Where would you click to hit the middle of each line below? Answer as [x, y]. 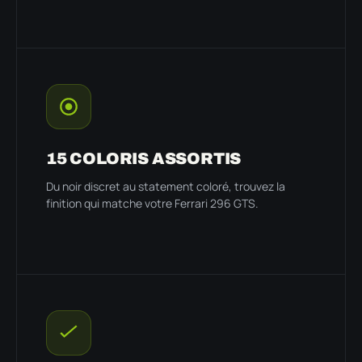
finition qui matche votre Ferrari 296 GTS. [152, 203]
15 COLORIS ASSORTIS [144, 158]
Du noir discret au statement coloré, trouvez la [166, 186]
